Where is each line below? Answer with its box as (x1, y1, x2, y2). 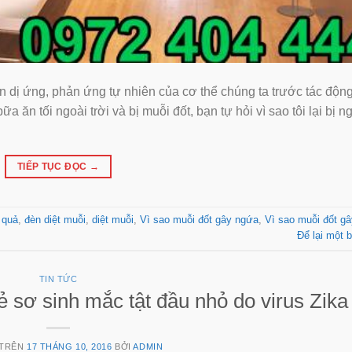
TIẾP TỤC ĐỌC (16, 161, 90, 173)
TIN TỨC (38, 274, 78, 284)
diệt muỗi (92, 214, 134, 226)
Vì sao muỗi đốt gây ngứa (140, 214, 258, 226)
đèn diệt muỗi (24, 214, 86, 226)
